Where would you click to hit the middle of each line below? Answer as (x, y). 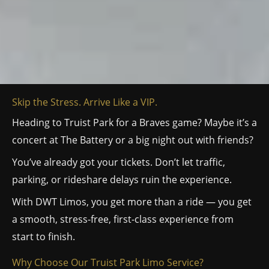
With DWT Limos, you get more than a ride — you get (132, 202)
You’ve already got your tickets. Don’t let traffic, (119, 162)
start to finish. (44, 237)
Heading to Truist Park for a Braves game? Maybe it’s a (134, 123)
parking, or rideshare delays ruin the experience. (122, 180)
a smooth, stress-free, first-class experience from (123, 219)
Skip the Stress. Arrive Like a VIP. (85, 102)
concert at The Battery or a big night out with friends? (133, 140)
